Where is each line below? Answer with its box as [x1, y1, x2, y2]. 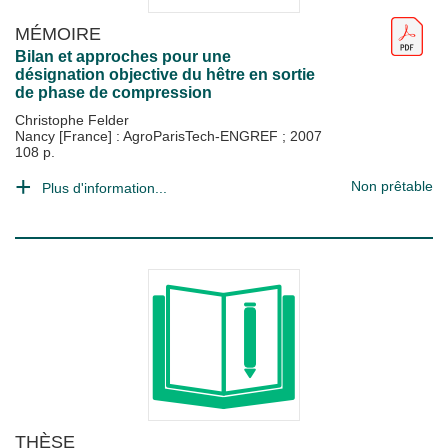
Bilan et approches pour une [15, 48, 231, 65]
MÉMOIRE [15, 23, 101, 44]
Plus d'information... [42, 180, 167, 196]
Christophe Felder [15, 112, 129, 128]
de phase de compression [15, 84, 212, 101]
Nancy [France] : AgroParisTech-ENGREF [15, 128, 282, 144]
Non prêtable [351, 178, 433, 194]
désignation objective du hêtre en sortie [15, 66, 315, 83]
